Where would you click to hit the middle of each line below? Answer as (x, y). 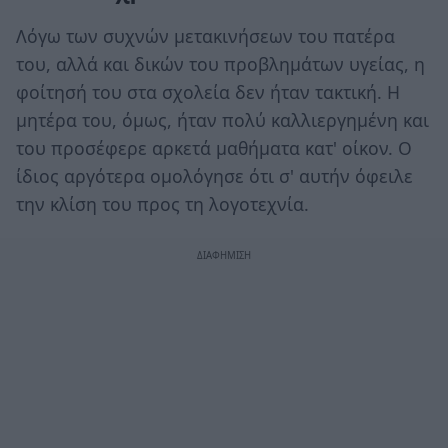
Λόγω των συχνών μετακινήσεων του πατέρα (205, 36)
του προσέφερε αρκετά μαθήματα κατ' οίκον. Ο (214, 148)
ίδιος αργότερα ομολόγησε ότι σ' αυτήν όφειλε (214, 176)
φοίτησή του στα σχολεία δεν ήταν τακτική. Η (208, 92)
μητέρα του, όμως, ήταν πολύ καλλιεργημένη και (222, 120)
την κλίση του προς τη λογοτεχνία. (162, 204)
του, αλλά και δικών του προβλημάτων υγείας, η (220, 64)
